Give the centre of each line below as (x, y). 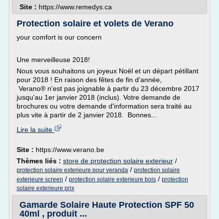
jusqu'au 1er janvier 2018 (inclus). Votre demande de (99, 97)
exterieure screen (40, 179)
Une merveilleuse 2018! (53, 60)
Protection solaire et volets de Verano (95, 23)
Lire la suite (35, 130)
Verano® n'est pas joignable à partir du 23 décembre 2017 (108, 88)
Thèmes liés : (40, 161)
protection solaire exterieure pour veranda (72, 170)
